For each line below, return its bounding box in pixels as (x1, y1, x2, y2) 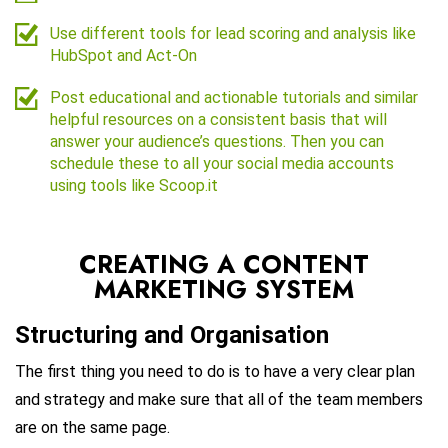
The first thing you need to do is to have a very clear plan (15, 361, 415, 381)
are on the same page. (15, 417, 170, 437)
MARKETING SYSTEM (94, 270, 354, 307)
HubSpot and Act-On (50, 45, 197, 65)
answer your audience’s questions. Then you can (50, 131, 384, 151)
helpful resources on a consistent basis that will (50, 109, 387, 129)
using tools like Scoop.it (50, 175, 218, 195)
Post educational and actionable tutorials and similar (50, 87, 418, 107)
